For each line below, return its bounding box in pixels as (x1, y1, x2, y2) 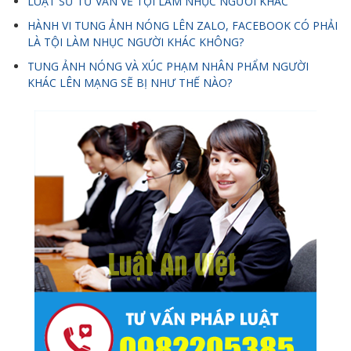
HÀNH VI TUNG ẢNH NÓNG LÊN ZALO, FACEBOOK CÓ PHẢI (27, 18, 338, 34)
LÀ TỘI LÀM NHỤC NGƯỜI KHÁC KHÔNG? (27, 34, 244, 50)
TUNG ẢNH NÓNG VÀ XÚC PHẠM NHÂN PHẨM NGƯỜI (27, 59, 309, 74)
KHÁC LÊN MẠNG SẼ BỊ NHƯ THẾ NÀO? (27, 75, 232, 91)
